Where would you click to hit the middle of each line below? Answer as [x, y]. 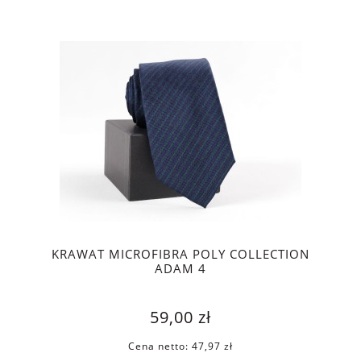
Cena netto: [160, 346]
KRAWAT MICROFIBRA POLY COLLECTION [180, 255]
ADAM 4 [180, 269]
